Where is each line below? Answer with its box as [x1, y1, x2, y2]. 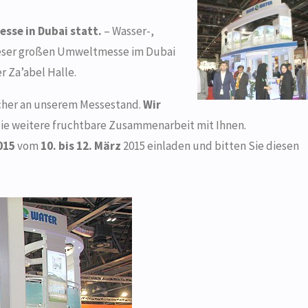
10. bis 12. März [40, 137, 121, 153]
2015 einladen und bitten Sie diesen [120, 137, 299, 153]
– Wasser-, [101, 23, 154, 38]
